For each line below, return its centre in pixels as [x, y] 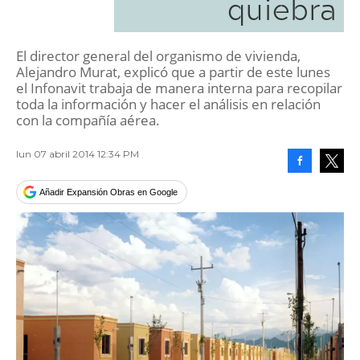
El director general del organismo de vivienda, [158, 56]
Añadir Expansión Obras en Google [108, 192]
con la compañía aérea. [88, 120]
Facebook [318, 185]
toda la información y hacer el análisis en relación [168, 104]
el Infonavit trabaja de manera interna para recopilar [179, 88]
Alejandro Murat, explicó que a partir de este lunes [173, 72]
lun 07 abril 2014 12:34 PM [78, 154]
